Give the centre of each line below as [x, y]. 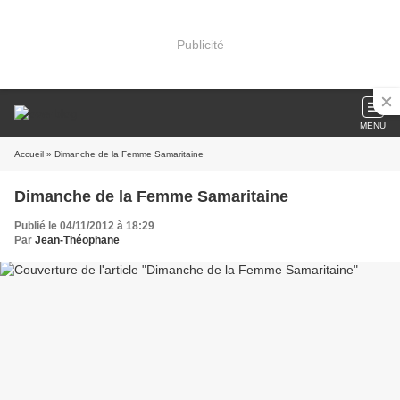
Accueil [29, 154]
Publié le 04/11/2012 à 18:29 [84, 226]
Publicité [200, 44]
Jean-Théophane [77, 240]
